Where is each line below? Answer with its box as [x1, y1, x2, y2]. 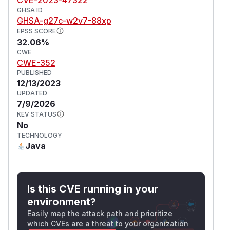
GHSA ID [17, 6, 43, 14]
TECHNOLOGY [17, 131, 62, 139]
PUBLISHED [17, 68, 52, 76]
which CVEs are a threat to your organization [27, 219, 188, 228]
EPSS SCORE [17, 27, 56, 35]
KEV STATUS [17, 110, 56, 118]
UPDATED [17, 89, 47, 97]
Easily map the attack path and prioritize [27, 208, 172, 218]
